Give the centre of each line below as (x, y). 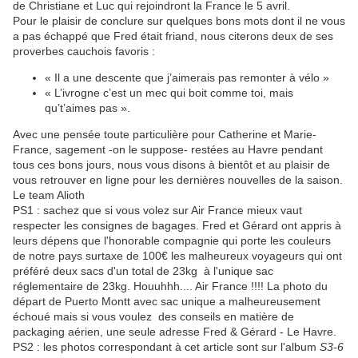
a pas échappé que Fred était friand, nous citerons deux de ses (173, 36)
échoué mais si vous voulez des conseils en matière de (153, 316)
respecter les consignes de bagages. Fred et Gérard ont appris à (177, 225)
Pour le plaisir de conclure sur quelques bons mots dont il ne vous (179, 20)
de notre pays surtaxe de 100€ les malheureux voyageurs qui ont (177, 255)
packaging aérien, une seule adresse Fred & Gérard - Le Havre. (175, 331)
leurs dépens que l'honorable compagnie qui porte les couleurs (172, 240)
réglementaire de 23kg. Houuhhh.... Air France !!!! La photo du (170, 286)
